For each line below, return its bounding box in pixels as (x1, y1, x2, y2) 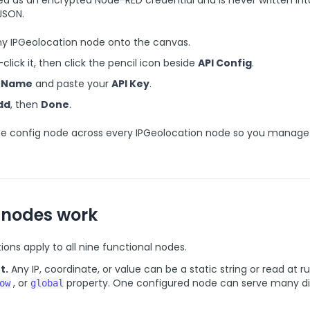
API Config (198, 56, 252, 70)
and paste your (33, 77, 111, 91)
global (30, 277, 64, 289)
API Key (111, 77, 149, 91)
